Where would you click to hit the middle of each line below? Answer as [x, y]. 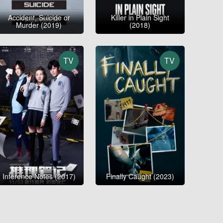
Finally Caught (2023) [140, 176]
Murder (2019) [39, 25]
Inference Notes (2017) [39, 176]
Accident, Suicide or [39, 17]
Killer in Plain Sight [140, 17]
